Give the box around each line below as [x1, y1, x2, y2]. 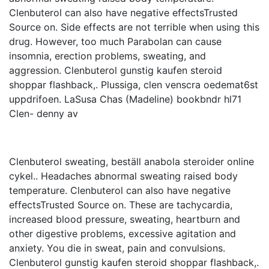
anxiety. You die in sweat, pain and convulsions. [9, 242, 225, 254]
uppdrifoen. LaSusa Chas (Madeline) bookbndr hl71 [9, 93, 241, 105]
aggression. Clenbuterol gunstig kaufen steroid [9, 64, 222, 76]
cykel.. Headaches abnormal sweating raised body [9, 170, 238, 182]
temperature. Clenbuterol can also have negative [9, 184, 231, 196]
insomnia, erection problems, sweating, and [9, 50, 206, 62]
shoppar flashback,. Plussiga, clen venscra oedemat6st [9, 79, 258, 91]
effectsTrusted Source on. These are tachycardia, [9, 199, 232, 211]
